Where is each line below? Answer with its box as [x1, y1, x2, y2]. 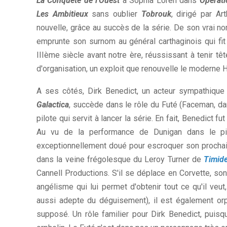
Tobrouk [141, 9, 171, 19]
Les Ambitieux [36, 9, 88, 19]
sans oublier [92, 9, 141, 19]
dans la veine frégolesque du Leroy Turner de [36, 155, 204, 165]
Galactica [36, 100, 69, 110]
